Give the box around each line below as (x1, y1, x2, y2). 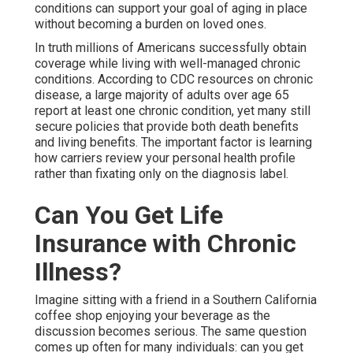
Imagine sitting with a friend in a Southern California (35, 292, 317, 308)
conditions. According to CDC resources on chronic (35, 72, 313, 87)
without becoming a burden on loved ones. (35, 17, 266, 32)
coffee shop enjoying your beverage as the (35, 308, 270, 324)
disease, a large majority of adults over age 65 (35, 87, 289, 103)
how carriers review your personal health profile (35, 150, 295, 166)
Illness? (35, 257, 121, 288)
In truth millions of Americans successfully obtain (35, 40, 307, 56)
